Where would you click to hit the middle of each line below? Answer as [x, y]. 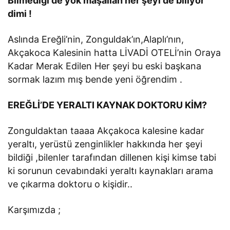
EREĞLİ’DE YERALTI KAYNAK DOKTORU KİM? [108, 105]
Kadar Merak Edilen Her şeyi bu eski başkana [105, 66]
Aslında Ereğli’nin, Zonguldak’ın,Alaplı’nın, [96, 39]
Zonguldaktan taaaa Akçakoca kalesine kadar [106, 130]
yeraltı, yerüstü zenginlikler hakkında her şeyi [105, 144]
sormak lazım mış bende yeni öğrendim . [95, 79]
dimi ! [20, 13]
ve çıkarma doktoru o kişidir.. [70, 184]
